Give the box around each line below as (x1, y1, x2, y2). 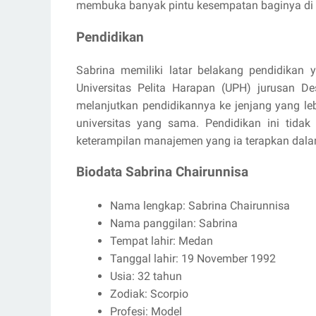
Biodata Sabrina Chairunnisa (76, 164, 248, 181)
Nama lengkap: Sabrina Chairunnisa (110, 199, 290, 213)
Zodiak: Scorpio (110, 287, 188, 301)
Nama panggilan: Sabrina (110, 217, 238, 231)
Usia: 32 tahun (110, 269, 182, 284)
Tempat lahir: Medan (110, 234, 213, 248)
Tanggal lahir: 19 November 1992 (110, 252, 276, 266)
